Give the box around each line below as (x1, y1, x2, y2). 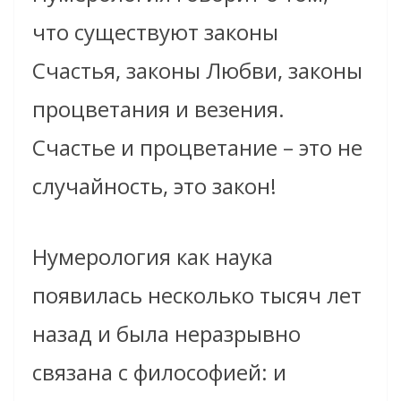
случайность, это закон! (32, 171, 277, 201)
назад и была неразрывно (32, 319, 301, 349)
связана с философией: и (32, 357, 286, 388)
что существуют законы (32, 17, 278, 47)
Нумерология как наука (32, 242, 273, 272)
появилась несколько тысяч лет (32, 280, 362, 311)
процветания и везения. (32, 94, 285, 124)
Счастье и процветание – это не (32, 132, 363, 163)
